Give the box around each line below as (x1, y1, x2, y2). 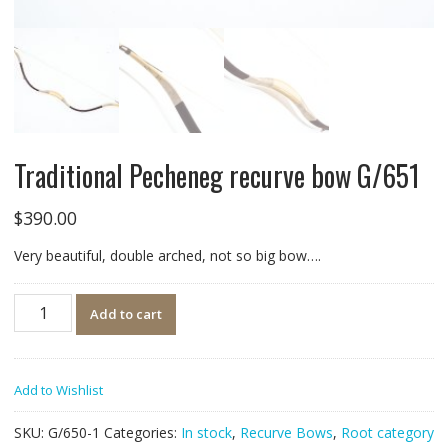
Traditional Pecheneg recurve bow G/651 (13, 154, 420, 196)
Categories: (103, 422, 181, 442)
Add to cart (90, 304, 163, 323)
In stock (180, 422, 232, 442)
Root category (340, 422, 434, 442)
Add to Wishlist (13, 380, 103, 399)
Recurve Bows (239, 422, 333, 442)
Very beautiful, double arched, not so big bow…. (13, 245, 321, 265)
